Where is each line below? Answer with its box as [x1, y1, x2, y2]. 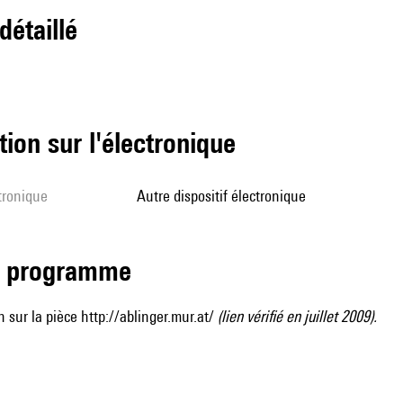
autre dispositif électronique [146, 186, 306, 205]
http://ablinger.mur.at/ [81, 307, 214, 326]
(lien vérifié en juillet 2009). [214, 307, 377, 326]
